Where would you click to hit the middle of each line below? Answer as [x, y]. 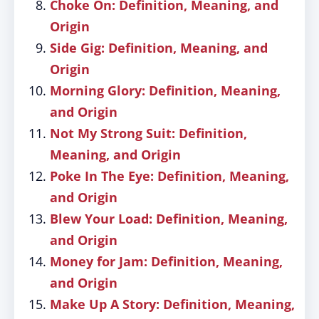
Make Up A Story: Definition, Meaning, [172, 304]
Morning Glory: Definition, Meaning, [165, 90]
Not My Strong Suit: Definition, [148, 133]
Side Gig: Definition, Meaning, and [159, 48]
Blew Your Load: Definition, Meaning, [169, 219]
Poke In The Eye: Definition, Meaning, [169, 176]
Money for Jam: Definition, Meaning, [166, 261]
